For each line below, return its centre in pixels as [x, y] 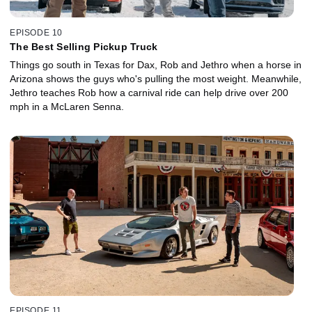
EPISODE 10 [36, 32]
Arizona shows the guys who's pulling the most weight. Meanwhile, [156, 78]
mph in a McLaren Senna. [67, 106]
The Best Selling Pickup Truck [84, 46]
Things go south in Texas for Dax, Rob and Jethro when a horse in [156, 64]
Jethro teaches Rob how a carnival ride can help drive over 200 [149, 92]
